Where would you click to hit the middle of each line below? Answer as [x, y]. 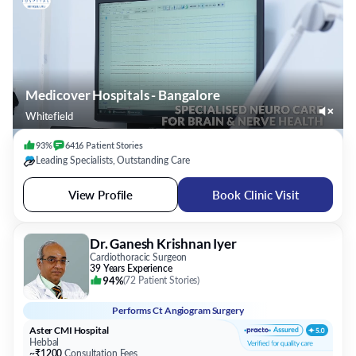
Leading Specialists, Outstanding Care [113, 160]
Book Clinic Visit [255, 195]
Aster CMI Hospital [69, 330]
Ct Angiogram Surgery [198, 310]
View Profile [101, 195]
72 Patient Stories [161, 280]
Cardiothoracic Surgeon [139, 257]
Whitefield [49, 116]
